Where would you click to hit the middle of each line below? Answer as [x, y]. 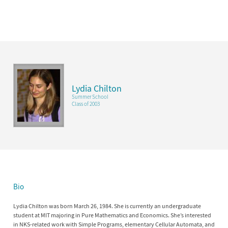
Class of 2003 [85, 104]
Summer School [90, 96]
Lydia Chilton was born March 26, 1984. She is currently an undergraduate [107, 206]
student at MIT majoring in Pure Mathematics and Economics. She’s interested [112, 215]
